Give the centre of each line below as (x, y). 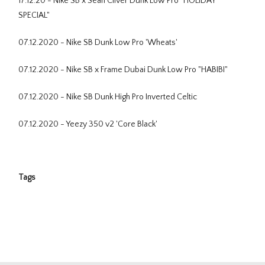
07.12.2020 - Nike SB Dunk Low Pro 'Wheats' (98, 43)
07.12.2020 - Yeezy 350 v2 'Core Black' (88, 125)
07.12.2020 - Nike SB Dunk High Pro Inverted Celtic (108, 97)
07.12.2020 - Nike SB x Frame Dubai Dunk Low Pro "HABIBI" (123, 70)
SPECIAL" (34, 16)
